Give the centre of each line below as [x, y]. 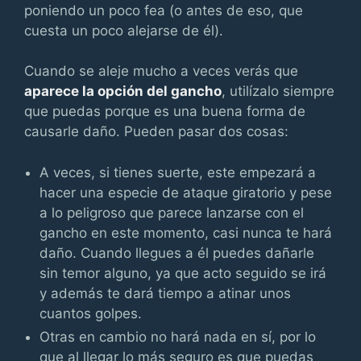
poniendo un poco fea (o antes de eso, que [164, 10]
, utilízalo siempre [278, 91]
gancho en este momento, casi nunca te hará [186, 232]
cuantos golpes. [91, 313]
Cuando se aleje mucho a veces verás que [161, 71]
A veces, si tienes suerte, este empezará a [178, 172]
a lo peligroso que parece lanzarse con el [172, 212]
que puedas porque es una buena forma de [165, 111]
